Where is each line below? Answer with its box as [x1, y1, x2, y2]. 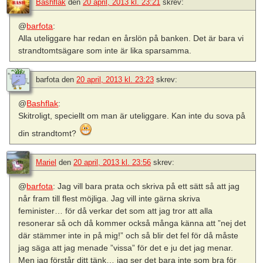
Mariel [36, 157, 56, 167]
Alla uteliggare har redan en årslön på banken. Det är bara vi [18, 33, 244, 43]
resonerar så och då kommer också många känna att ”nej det [18, 218, 247, 228]
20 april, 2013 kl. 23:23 [76, 75, 154, 84]
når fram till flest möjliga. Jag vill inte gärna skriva [18, 193, 201, 203]
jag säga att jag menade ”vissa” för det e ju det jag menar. [18, 242, 234, 252]
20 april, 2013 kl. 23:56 [73, 157, 151, 167]
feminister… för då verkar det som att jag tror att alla [18, 205, 213, 215]
